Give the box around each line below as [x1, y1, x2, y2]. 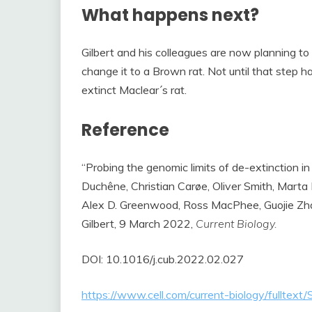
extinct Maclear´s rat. [81, 82, 187, 97]
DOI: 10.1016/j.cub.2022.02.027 [81, 251, 244, 266]
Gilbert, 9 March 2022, [81, 216, 196, 231]
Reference [81, 118, 169, 141]
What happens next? [81, 3, 259, 26]
